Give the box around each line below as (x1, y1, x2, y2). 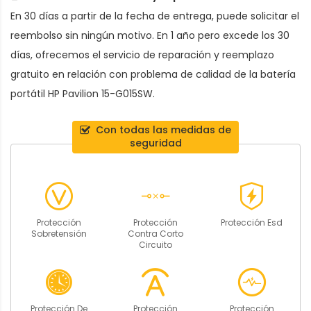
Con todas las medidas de (96, 123, 231, 137)
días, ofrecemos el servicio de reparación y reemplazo (10, 47, 274, 62)
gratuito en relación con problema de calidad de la (10, 67, 260, 81)
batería (260, 67, 296, 81)
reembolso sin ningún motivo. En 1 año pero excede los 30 (10, 28, 289, 42)
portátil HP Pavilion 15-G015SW (10, 86, 153, 101)
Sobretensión (31, 227, 87, 239)
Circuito (138, 238, 172, 251)
